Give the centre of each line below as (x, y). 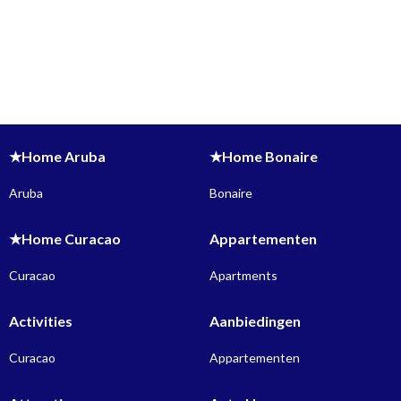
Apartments (243, 276)
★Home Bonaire (264, 157)
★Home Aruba (57, 157)
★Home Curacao (65, 239)
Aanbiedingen (255, 321)
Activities (41, 321)
